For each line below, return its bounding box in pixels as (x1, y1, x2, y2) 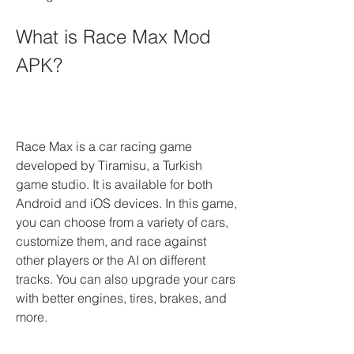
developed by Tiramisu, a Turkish (16, 157, 202, 173)
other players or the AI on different (16, 252, 205, 268)
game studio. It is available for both (16, 176, 213, 192)
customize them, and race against (16, 233, 206, 249)
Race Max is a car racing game (16, 138, 192, 154)
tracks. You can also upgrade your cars (16, 271, 235, 287)
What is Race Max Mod (16, 25, 211, 48)
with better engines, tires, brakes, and (16, 290, 227, 306)
